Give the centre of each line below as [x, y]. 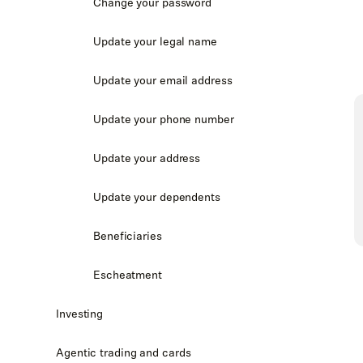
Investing [80, 314]
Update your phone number [164, 119]
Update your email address [163, 80]
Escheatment [128, 275]
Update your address [147, 158]
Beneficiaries [128, 236]
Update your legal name [155, 41]
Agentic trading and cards [124, 352]
